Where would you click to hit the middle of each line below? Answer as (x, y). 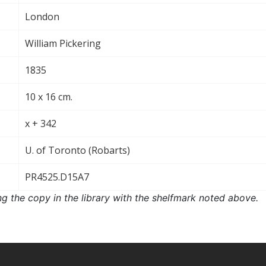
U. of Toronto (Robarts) (77, 150)
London (42, 16)
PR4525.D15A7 (57, 177)
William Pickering (63, 43)
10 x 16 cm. (49, 96)
